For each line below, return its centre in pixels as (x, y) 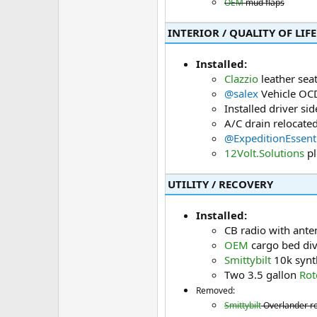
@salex (241, 94)
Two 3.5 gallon (262, 275)
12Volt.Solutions (264, 153)
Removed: (215, 291)
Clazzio (241, 79)
